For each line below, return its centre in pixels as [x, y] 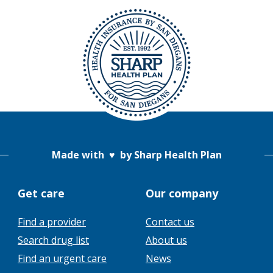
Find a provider [52, 222]
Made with [80, 155]
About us [166, 240]
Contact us [170, 222]
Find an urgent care [62, 258]
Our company [182, 193]
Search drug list [53, 240]
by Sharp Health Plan [168, 155]
